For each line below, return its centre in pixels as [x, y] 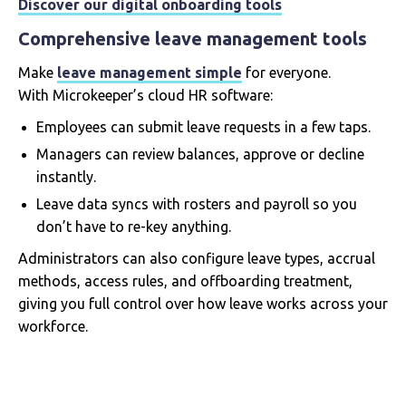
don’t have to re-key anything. [134, 227]
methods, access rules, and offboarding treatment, [185, 281]
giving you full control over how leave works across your [203, 304]
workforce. [53, 327]
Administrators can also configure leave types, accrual [197, 259]
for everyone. [286, 73]
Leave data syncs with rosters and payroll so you [197, 204]
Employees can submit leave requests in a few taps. [203, 127]
